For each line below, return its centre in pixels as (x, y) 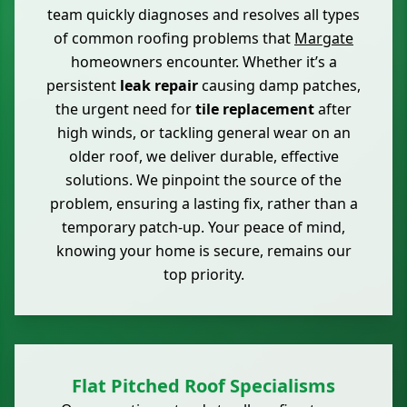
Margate (324, 39)
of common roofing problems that (174, 39)
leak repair (159, 86)
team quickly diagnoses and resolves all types (203, 15)
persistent (83, 86)
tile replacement (255, 109)
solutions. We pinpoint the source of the (203, 180)
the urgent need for (125, 109)
